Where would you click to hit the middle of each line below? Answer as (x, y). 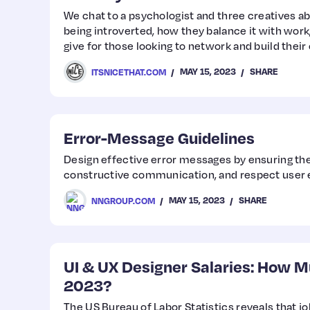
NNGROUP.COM (123, 200)
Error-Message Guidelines (159, 137)
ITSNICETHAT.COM (129, 72)
